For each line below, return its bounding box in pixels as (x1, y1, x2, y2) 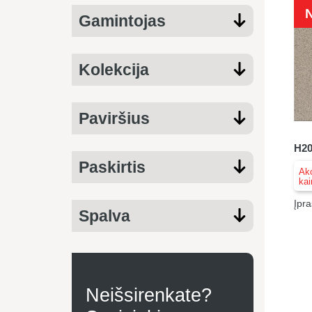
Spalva (79, 207, 130, 225)
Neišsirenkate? (86, 285, 212, 306)
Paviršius (79, 109, 150, 127)
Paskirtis (79, 158, 146, 176)
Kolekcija (79, 61, 149, 79)
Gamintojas (79, 12, 166, 30)
